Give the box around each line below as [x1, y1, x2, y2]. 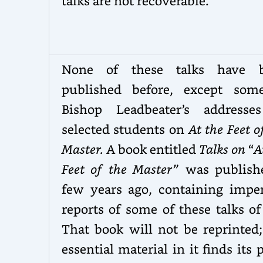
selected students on [61, 120, 188, 137]
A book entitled [106, 140, 199, 157]
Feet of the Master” [61, 160, 186, 177]
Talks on [198, 140, 248, 157]
